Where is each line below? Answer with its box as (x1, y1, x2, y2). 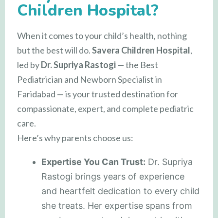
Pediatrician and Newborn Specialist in (17, 73, 162, 85)
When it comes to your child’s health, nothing (17, 30, 187, 41)
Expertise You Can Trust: (41, 156, 145, 167)
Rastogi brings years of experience (41, 171, 184, 182)
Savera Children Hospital (92, 44, 190, 55)
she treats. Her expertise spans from (41, 200, 192, 211)
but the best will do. (17, 44, 92, 55)
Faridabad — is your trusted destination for (17, 88, 178, 99)
